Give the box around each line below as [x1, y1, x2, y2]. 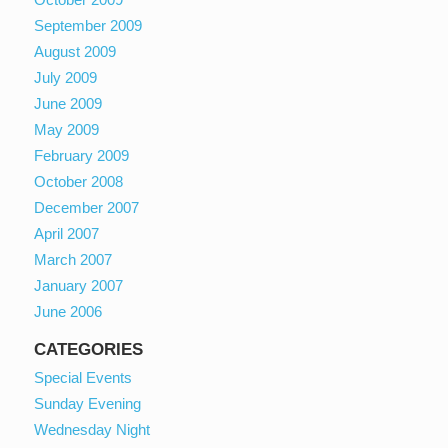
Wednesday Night [34, 420, 151, 438]
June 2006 [34, 302, 103, 320]
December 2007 [34, 198, 140, 216]
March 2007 [34, 250, 113, 268]
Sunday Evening [34, 394, 142, 412]
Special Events [34, 368, 133, 386]
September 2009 [34, 16, 143, 34]
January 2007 [34, 276, 124, 294]
